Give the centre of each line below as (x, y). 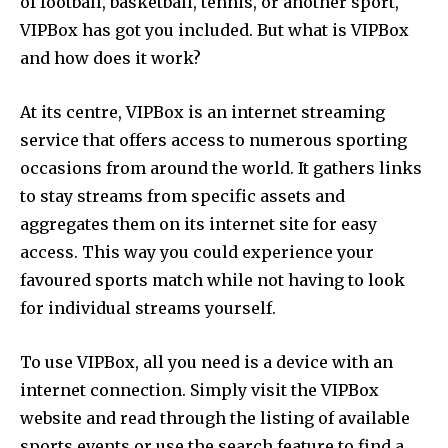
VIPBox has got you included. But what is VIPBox (214, 29)
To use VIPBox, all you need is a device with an (206, 361)
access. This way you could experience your (197, 251)
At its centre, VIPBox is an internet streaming (202, 111)
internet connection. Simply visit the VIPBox (199, 389)
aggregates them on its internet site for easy (198, 223)
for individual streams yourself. (148, 307)
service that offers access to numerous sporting (213, 139)
